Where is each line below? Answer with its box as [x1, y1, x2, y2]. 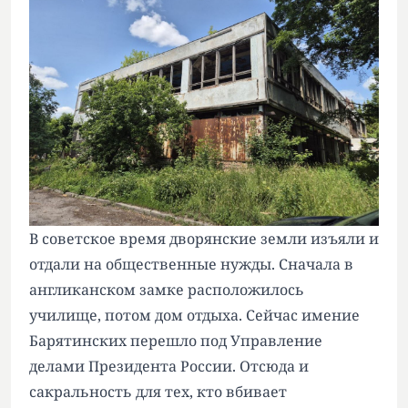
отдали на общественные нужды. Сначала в [29, 254, 353, 274]
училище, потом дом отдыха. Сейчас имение [29, 305, 360, 325]
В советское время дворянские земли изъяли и [29, 229, 379, 249]
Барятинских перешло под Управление [29, 331, 322, 351]
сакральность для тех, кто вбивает [29, 382, 287, 402]
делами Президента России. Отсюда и [29, 356, 309, 376]
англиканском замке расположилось [29, 280, 304, 300]
